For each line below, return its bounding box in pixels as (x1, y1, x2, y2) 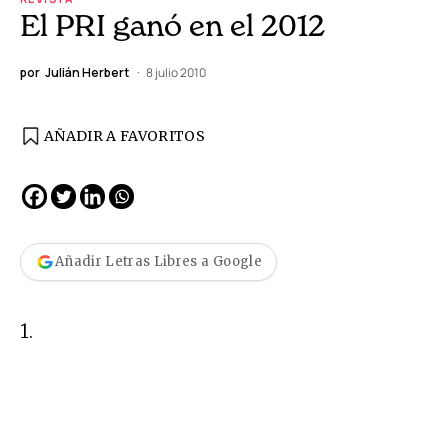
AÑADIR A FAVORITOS (44, 126, 206, 145)
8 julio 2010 (146, 63, 206, 81)
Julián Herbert (45, 63, 129, 81)
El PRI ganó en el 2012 (20, 6, 325, 43)
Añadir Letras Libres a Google (55, 253, 262, 271)
